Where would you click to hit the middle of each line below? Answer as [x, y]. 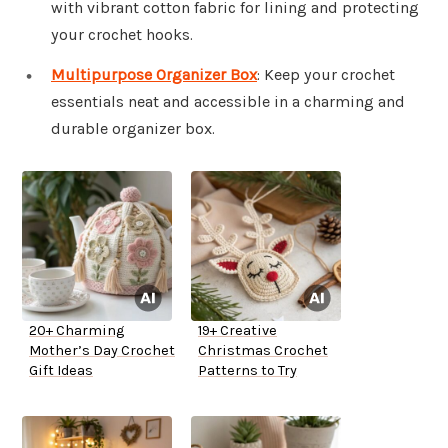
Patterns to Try [247, 371]
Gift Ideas [61, 371]
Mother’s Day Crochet [102, 351]
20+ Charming [76, 331]
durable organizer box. [133, 129]
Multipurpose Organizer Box [154, 75]
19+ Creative [237, 331]
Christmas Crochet [263, 351]
